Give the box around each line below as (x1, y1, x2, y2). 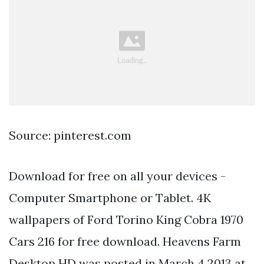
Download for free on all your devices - (9, 169, 226, 184)
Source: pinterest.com (9, 128, 131, 143)
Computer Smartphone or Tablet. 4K (9, 190, 211, 206)
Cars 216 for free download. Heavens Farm (9, 234, 241, 249)
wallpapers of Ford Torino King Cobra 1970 (9, 212, 243, 227)
